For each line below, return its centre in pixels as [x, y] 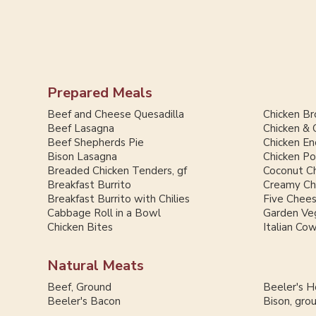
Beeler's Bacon [84, 302]
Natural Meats [96, 266]
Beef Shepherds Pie [96, 143]
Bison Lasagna [83, 157]
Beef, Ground [80, 287]
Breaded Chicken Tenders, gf [117, 171]
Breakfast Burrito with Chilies [119, 199]
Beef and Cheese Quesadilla [116, 115]
